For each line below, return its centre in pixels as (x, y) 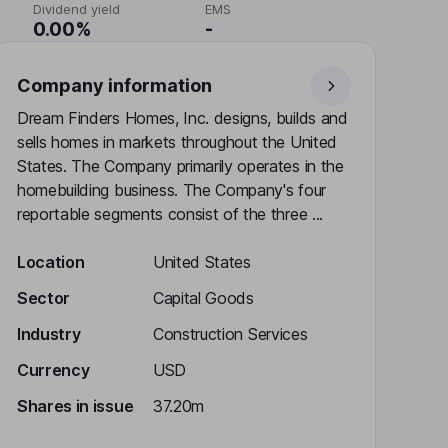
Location (51, 262)
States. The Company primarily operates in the (180, 166)
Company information (114, 85)
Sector (44, 298)
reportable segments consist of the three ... (170, 214)
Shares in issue (75, 406)
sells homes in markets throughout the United (177, 142)
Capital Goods (203, 298)
